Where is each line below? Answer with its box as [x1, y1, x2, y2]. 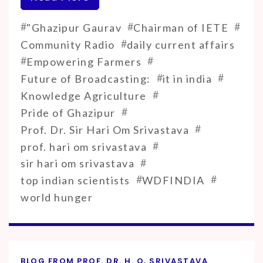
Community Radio [21, 38, 115, 51]
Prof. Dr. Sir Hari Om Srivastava [21, 123, 189, 136]
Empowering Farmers [26, 55, 141, 68]
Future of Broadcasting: [21, 72, 151, 85]
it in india [162, 72, 212, 85]
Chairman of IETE [133, 21, 228, 34]
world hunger [21, 191, 93, 204]
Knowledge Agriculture [21, 89, 147, 102]
